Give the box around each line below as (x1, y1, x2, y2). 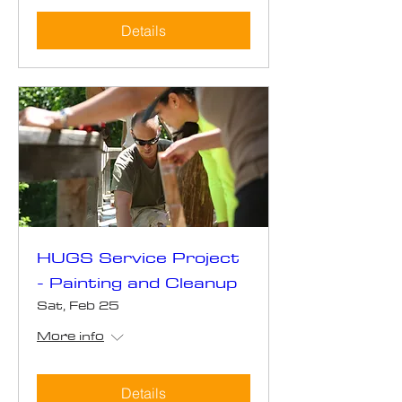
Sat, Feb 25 (37, 293, 119, 316)
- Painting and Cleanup (37, 267, 237, 296)
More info (37, 324, 104, 346)
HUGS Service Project (37, 242, 240, 271)
